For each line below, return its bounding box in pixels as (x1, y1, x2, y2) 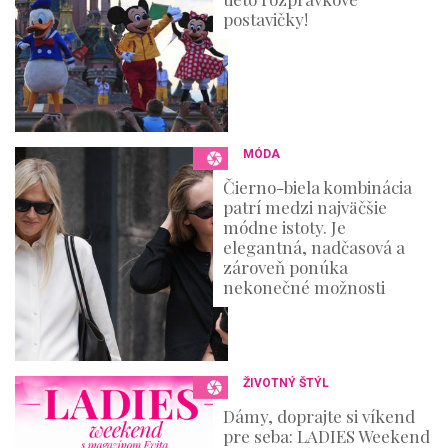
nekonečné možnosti (223, 276, 386, 299)
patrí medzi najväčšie (223, 196, 388, 219)
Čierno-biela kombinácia (223, 176, 413, 199)
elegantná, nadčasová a (223, 236, 406, 259)
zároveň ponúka (223, 256, 349, 279)
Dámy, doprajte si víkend (223, 404, 416, 427)
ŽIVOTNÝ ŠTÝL (243, 375, 330, 390)
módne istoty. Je (223, 216, 347, 239)
